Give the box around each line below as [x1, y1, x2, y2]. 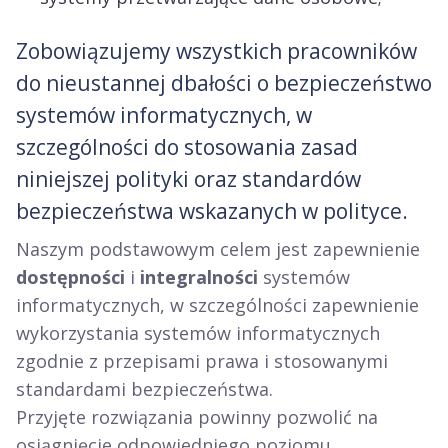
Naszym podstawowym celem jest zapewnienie [16, 237, 420, 261]
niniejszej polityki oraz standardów [16, 165, 361, 193]
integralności [140, 265, 263, 289]
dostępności [16, 265, 130, 289]
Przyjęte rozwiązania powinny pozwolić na [16, 405, 378, 429]
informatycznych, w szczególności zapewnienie [16, 293, 419, 317]
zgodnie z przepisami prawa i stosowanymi [16, 349, 388, 373]
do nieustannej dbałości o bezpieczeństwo [16, 69, 432, 97]
